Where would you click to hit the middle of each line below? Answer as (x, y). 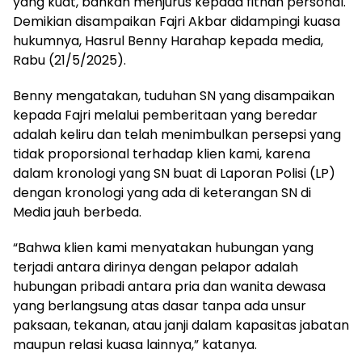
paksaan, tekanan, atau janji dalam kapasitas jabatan (181, 325)
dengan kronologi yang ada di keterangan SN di (162, 192)
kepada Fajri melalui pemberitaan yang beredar (165, 115)
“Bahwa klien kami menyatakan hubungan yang (163, 247)
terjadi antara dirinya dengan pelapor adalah (156, 267)
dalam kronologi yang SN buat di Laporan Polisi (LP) (174, 173)
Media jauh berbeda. (77, 212)
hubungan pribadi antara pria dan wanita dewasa (169, 286)
